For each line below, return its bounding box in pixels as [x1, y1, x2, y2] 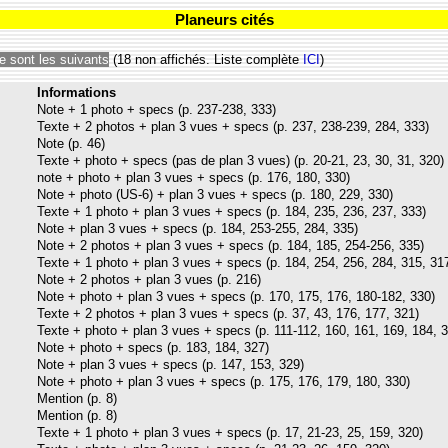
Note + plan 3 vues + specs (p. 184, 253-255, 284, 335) [37, 220, 358, 236]
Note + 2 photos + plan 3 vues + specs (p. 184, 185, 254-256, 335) [37, 237, 424, 253]
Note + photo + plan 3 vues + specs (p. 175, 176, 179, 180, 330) [37, 373, 410, 389]
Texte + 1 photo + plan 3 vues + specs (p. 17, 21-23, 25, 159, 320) [37, 424, 423, 440]
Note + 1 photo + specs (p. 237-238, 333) [37, 101, 276, 117]
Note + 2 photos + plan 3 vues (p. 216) [37, 271, 261, 287]
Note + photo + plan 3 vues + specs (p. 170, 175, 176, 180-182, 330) [37, 288, 435, 304]
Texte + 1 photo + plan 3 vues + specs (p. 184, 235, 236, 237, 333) [37, 203, 426, 219]
